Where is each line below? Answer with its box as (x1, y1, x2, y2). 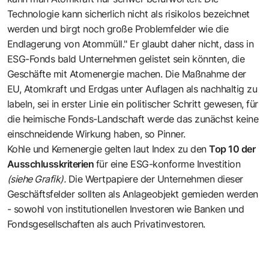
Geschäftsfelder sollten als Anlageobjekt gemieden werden (7, 187, 258, 200)
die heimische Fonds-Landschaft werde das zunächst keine (7, 112, 259, 125)
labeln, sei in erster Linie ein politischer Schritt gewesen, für (7, 97, 258, 110)
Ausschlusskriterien (7, 157, 96, 170)
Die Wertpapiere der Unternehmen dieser (65, 172, 243, 185)
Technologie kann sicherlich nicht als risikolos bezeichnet (7, 7, 250, 20)
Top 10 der (209, 142, 256, 155)
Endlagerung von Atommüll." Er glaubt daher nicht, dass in (7, 37, 254, 50)
